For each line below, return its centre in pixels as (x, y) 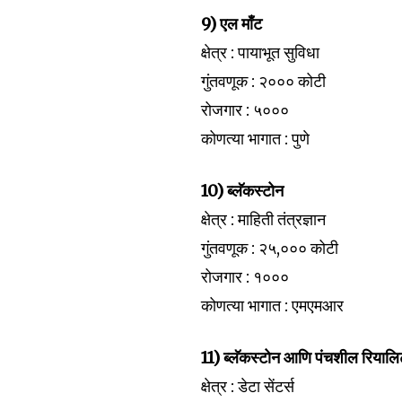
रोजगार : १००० (245, 277)
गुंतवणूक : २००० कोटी (264, 81)
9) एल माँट (232, 24)
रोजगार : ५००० (245, 110)
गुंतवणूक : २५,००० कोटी (270, 248)
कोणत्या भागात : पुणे (256, 139)
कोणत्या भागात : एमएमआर (273, 306)
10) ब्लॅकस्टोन (243, 191)
